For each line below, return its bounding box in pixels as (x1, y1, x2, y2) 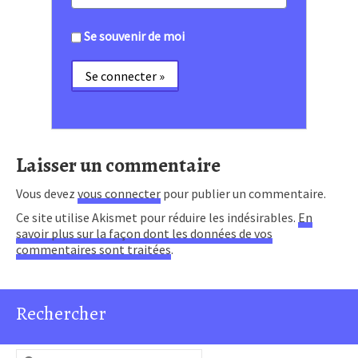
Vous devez (16, 185, 78, 201)
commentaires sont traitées (16, 241, 171, 257)
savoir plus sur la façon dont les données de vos (16, 225, 272, 241)
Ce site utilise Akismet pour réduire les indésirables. (16, 209, 298, 225)
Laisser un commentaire (16, 151, 221, 179)
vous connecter (78, 185, 161, 201)
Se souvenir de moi (84, 27, 185, 44)
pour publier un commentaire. (161, 185, 326, 201)
